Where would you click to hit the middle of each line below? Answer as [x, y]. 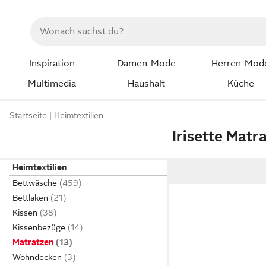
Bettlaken [30, 198]
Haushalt [146, 83]
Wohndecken [37, 257]
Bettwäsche [35, 183]
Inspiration [52, 64]
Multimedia [52, 83]
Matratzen [33, 242]
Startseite [28, 115]
